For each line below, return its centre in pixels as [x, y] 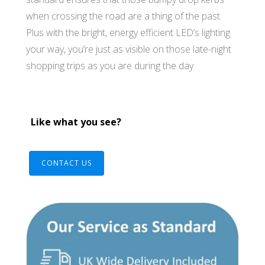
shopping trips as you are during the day [110, 65]
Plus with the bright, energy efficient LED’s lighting [128, 32]
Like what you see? [74, 122]
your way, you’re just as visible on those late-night [129, 49]
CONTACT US [67, 163]
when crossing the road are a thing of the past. [124, 16]
